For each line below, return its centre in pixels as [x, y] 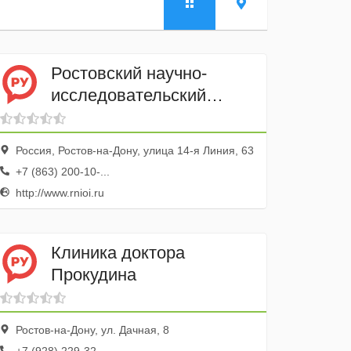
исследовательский [129, 95]
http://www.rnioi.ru [59, 193]
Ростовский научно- [129, 73]
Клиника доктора [118, 252]
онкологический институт [150, 117]
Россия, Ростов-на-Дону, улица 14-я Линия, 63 [134, 150]
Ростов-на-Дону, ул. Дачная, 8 [91, 330]
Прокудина [94, 274]
